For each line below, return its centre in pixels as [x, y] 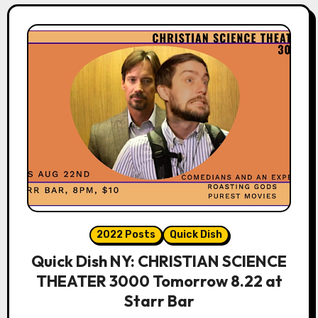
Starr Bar [159, 301]
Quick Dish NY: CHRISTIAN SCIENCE [159, 261]
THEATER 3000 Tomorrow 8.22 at [159, 281]
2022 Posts [126, 234]
